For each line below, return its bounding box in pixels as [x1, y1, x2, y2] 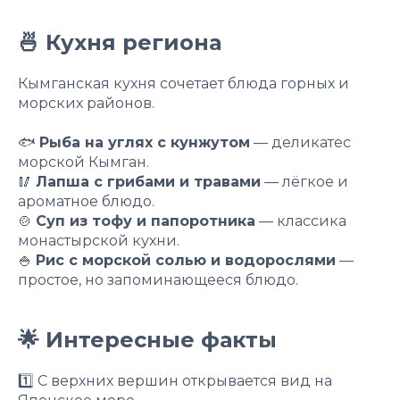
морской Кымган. [18, 153, 149, 171]
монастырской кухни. [18, 231, 179, 249]
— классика [255, 212, 346, 229]
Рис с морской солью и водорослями [36, 251, 336, 269]
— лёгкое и [261, 172, 348, 190]
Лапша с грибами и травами [36, 172, 261, 190]
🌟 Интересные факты [18, 326, 277, 353]
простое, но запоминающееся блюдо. [18, 271, 298, 288]
